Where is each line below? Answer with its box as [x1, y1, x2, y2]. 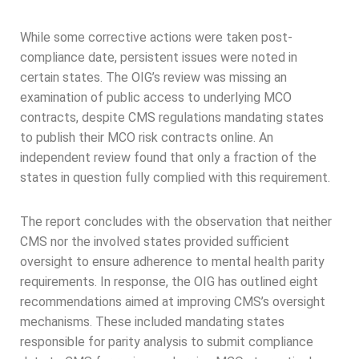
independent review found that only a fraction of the [20, 150, 317, 166]
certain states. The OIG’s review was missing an [20, 70, 287, 86]
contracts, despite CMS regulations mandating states [20, 110, 324, 126]
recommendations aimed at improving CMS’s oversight [20, 294, 325, 310]
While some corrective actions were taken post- [20, 30, 292, 46]
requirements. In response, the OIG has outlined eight [20, 274, 318, 290]
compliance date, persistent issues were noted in [20, 50, 297, 66]
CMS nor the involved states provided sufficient [20, 234, 289, 250]
